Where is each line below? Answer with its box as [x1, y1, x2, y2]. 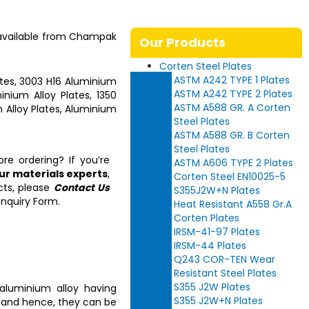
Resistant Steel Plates [174, 266, 277, 280]
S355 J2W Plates [174, 280, 251, 294]
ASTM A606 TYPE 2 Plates [174, 156, 294, 170]
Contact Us [53, 181, 110, 195]
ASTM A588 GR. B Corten [174, 128, 290, 142]
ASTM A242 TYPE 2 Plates [174, 87, 293, 101]
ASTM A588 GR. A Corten [174, 101, 291, 114]
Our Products [139, 34, 226, 51]
